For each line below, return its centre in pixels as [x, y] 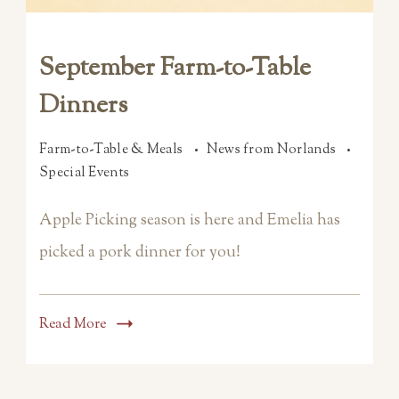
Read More [73, 324]
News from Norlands [273, 150]
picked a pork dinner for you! [140, 252]
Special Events [85, 173]
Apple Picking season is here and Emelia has [190, 220]
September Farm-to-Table [175, 68]
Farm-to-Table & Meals [113, 150]
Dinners [83, 106]
